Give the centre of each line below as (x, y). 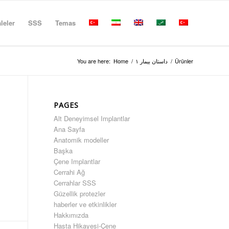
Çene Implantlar (77, 161)
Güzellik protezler (80, 193)
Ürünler (184, 61)
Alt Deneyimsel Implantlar (92, 118)
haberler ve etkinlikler (85, 204)
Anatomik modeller (82, 140)
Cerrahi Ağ (70, 172)
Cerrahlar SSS (75, 183)
